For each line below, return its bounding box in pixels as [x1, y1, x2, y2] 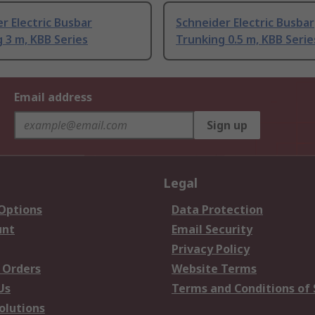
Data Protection [172, 202, 263, 218]
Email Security [172, 221, 252, 238]
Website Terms [172, 261, 257, 277]
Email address [14, 89, 92, 105]
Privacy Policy [172, 241, 250, 257]
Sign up [207, 117, 247, 134]
